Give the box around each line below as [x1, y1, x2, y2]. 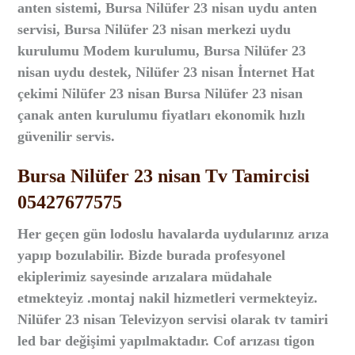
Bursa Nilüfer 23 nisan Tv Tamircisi [17, 166, 311, 186]
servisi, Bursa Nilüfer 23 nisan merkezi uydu [17, 21, 292, 37]
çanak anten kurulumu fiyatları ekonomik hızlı [17, 107, 306, 123]
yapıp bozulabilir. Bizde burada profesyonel [17, 247, 286, 263]
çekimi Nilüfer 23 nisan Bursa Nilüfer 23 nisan [17, 86, 303, 101]
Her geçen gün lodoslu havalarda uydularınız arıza [17, 226, 330, 242]
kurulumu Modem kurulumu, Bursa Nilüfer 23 [17, 43, 307, 59]
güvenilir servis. [17, 128, 116, 144]
